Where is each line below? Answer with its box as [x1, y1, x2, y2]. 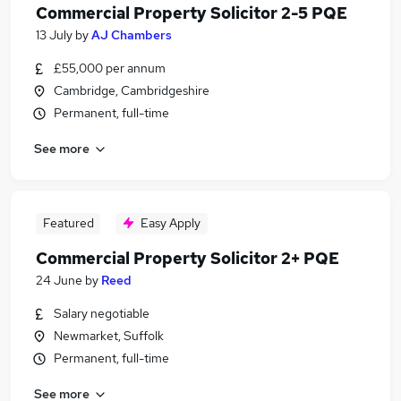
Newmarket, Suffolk [54, 328, 164, 344]
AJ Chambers [91, 27, 172, 43]
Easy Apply [141, 215, 200, 231]
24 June [36, 272, 82, 288]
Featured [42, 215, 94, 231]
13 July [36, 27, 73, 43]
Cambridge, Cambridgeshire [54, 82, 209, 98]
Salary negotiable [54, 305, 149, 321]
